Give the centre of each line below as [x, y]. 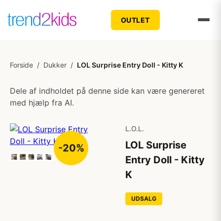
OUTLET [135, 20]
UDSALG [144, 199]
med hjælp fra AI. [42, 103]
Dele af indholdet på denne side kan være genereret [107, 91]
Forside [21, 65]
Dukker [55, 65]
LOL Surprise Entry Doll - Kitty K [130, 65]
